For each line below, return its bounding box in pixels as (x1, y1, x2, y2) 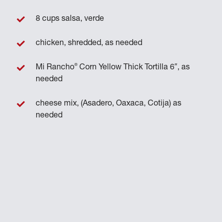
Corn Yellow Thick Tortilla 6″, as (77, 63, 190, 72)
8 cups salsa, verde (35, 15, 104, 23)
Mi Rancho (35, 63, 74, 72)
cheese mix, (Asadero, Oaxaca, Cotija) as (35, 100, 181, 108)
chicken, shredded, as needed (35, 39, 142, 48)
